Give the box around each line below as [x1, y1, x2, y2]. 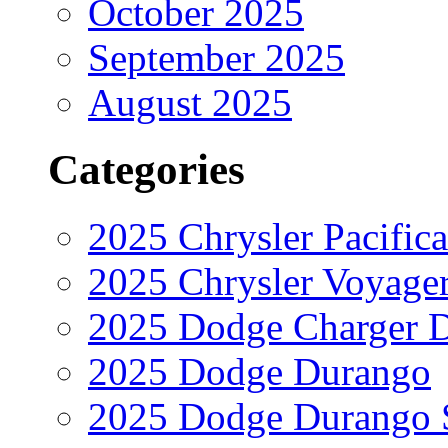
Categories [48, 145, 245, 193]
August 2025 [88, 80, 292, 124]
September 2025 [88, 35, 345, 79]
